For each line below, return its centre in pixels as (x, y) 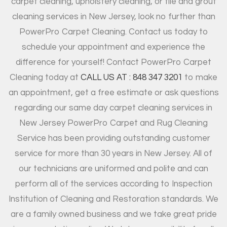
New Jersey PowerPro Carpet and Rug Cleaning (113, 123)
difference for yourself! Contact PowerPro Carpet (113, 62)
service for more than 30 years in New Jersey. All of (113, 153)
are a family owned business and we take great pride (113, 214)
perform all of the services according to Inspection (113, 184)
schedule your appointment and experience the (113, 47)
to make (200, 77)
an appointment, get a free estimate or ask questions (113, 92)
